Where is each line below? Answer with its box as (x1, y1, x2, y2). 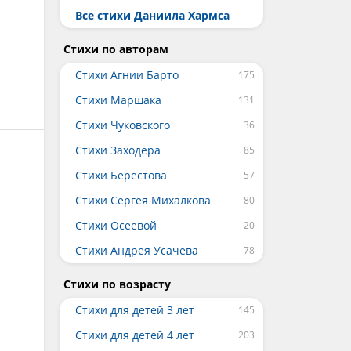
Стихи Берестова (75, 168, 167, 183)
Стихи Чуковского (75, 118, 170, 132)
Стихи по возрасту (63, 277, 171, 291)
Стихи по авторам (63, 42, 168, 56)
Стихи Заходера (75, 143, 161, 157)
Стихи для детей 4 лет (75, 327, 194, 342)
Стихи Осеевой (75, 218, 157, 233)
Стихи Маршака (75, 92, 161, 107)
